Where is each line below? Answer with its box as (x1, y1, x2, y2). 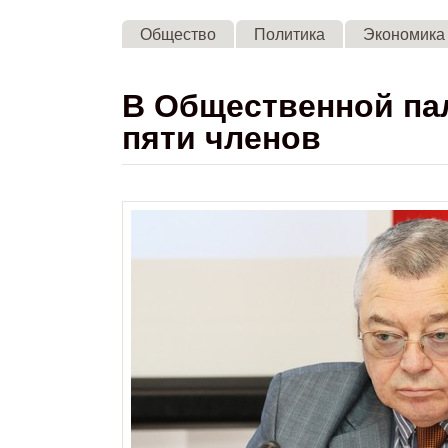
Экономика (363, 22, 446, 45)
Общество (140, 22, 217, 45)
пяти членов (122, 113, 321, 159)
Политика (254, 22, 326, 45)
